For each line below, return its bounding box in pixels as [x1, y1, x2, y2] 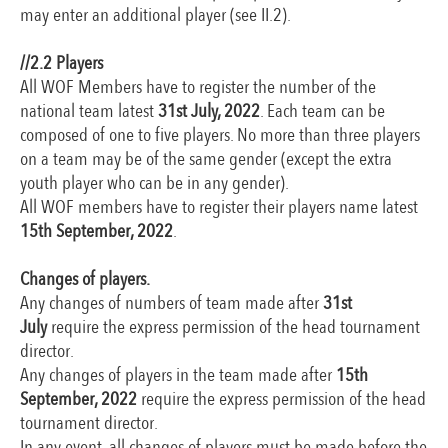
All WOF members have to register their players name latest [20, 194, 418, 220]
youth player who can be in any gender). [20, 170, 292, 196]
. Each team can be [260, 98, 385, 124]
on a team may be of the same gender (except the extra [20, 146, 392, 172]
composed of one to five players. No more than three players [20, 122, 420, 148]
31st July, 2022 [158, 98, 260, 124]
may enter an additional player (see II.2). [20, 2, 294, 28]
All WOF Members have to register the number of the [20, 74, 376, 100]
